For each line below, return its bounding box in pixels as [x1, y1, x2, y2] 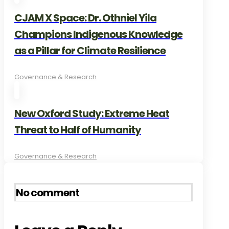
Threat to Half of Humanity [14, 122, 141, 137]
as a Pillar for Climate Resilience [14, 43, 166, 58]
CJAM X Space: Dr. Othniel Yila [14, 10, 156, 25]
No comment [16, 185, 79, 200]
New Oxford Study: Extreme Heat [14, 106, 169, 121]
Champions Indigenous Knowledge [14, 27, 182, 41]
